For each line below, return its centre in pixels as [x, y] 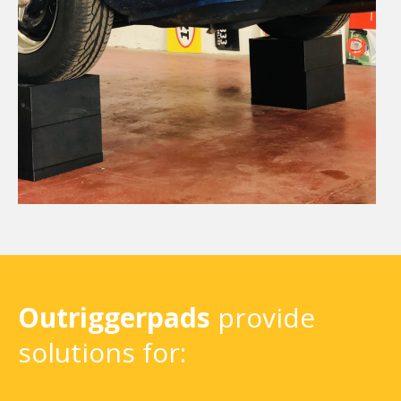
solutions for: [102, 353]
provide [263, 318]
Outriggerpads [114, 318]
